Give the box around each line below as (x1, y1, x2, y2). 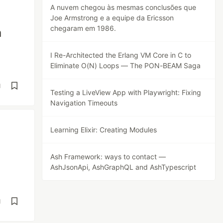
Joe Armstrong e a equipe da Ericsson (50, 13, 174, 22)
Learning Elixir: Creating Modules (50, 125, 157, 134)
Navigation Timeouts (50, 99, 118, 107)
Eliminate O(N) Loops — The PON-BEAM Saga (50, 61, 201, 70)
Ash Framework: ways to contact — (50, 152, 166, 161)
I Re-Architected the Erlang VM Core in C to (50, 51, 192, 59)
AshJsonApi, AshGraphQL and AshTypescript (50, 163, 197, 171)
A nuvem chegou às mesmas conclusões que (50, 3, 197, 11)
